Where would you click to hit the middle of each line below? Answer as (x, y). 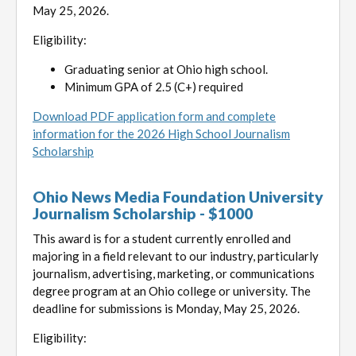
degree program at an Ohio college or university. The (172, 290)
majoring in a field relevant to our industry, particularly (176, 255)
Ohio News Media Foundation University (178, 196)
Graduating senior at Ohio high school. (166, 69)
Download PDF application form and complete (154, 116)
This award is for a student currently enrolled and (162, 238)
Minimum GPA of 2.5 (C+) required (154, 86)
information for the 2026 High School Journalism (161, 133)
